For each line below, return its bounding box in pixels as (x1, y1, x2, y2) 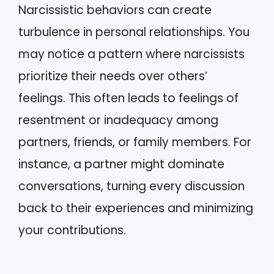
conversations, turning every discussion (18, 177, 245, 194)
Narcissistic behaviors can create (18, 1, 212, 18)
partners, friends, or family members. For (18, 133, 251, 150)
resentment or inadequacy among (18, 111, 218, 128)
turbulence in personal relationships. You (18, 23, 250, 40)
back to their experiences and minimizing (18, 199, 253, 217)
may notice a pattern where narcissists (18, 45, 245, 62)
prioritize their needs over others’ (18, 67, 207, 84)
